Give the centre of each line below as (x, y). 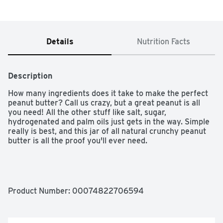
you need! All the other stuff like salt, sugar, (87, 112)
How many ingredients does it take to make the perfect (108, 94)
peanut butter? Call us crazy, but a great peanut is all (104, 103)
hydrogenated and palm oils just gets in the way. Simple (109, 122)
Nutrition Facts (163, 42)
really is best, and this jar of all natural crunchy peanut (107, 131)
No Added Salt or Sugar (51, 179)
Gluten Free (29, 217)
